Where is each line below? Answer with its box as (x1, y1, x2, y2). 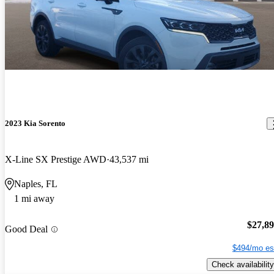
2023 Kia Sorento (5, 119, 65, 128)
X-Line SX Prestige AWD (5, 154, 106, 165)
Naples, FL (14, 179, 57, 190)
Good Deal (5, 224, 48, 235)
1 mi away (14, 193, 54, 204)
